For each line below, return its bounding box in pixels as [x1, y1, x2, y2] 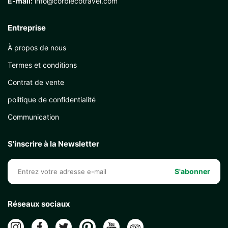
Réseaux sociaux [8, 199, 70, 209]
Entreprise [8, 23, 46, 33]
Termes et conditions [8, 61, 77, 70]
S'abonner [175, 167, 210, 176]
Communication [8, 112, 59, 122]
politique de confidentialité [8, 95, 96, 104]
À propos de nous [8, 43, 66, 52]
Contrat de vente [8, 78, 64, 87]
